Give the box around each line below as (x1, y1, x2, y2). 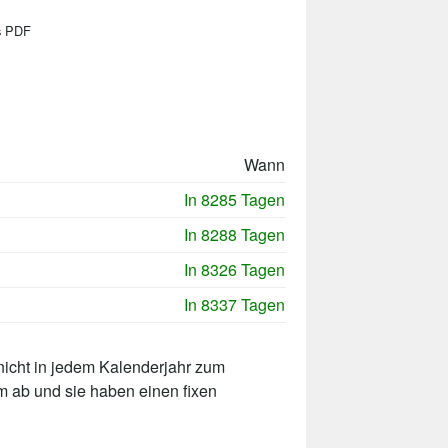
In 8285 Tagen (184, 187, 285, 211)
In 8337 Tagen (184, 292, 285, 316)
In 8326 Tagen (184, 257, 285, 281)
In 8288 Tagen (184, 222, 285, 246)
